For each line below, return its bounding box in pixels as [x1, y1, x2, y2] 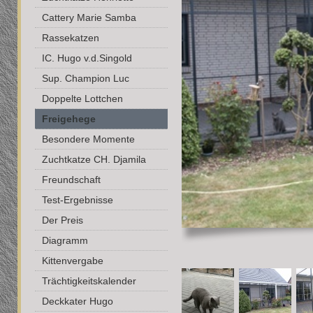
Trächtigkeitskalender [42, 275, 136, 286]
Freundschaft [42, 174, 101, 185]
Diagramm [42, 235, 88, 246]
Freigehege [42, 113, 96, 124]
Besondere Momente [42, 133, 135, 145]
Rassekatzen [42, 32, 99, 43]
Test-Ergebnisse [42, 194, 113, 205]
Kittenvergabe [42, 255, 103, 266]
